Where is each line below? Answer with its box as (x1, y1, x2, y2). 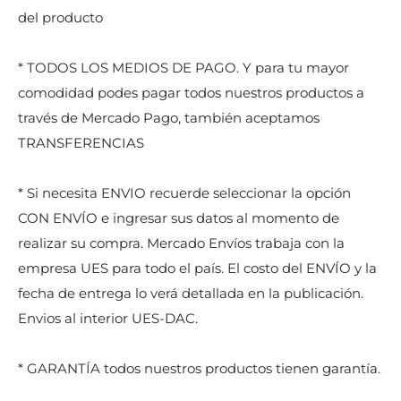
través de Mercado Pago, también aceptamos (18, 108, 320, 126)
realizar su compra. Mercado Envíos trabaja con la (18, 234, 345, 252)
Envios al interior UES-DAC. (18, 309, 198, 327)
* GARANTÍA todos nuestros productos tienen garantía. (18, 359, 380, 377)
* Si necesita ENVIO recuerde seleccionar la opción (18, 183, 351, 201)
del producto (18, 8, 103, 26)
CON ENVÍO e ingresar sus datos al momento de (18, 209, 339, 226)
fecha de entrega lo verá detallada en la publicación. (18, 284, 363, 302)
